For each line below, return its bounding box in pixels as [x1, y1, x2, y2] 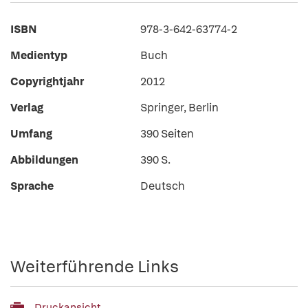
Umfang [10, 126, 52, 141]
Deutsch [140, 179, 185, 193]
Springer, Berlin [140, 100, 219, 115]
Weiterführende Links [10, 256, 179, 277]
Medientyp [10, 48, 67, 63]
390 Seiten [140, 126, 194, 141]
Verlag [10, 100, 43, 115]
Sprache [10, 179, 54, 193]
